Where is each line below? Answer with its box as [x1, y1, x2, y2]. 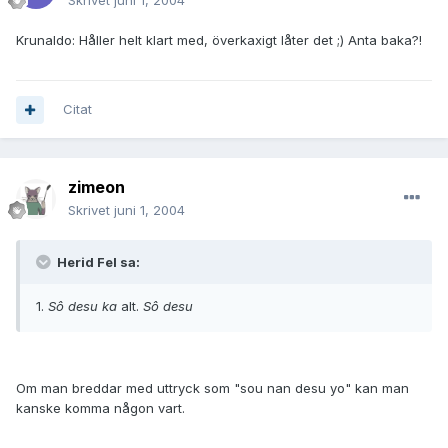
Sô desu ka [48, 298, 117, 315]
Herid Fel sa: [54, 254, 140, 271]
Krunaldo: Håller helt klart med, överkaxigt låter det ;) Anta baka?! [16, 32, 422, 49]
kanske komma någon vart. [16, 400, 185, 417]
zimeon [68, 177, 125, 198]
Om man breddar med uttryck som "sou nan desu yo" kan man [16, 380, 409, 397]
